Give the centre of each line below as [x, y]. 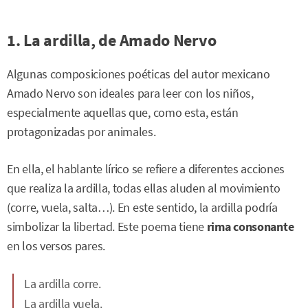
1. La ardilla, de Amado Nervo [112, 40]
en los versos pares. [56, 246]
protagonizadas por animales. [81, 132]
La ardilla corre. [63, 284]
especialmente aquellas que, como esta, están [123, 112]
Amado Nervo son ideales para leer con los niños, [130, 93]
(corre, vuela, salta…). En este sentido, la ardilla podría [142, 207]
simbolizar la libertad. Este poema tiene [107, 227]
